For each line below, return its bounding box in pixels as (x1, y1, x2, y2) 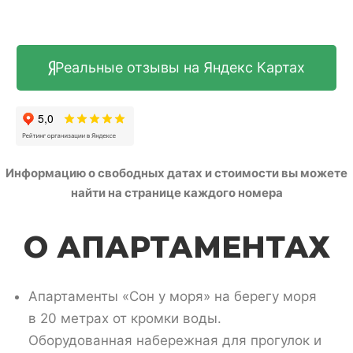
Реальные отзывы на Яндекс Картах (55, 59, 305, 76)
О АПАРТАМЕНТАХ (23, 229, 330, 266)
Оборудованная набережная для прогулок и (28, 332, 321, 348)
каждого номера (183, 185, 283, 201)
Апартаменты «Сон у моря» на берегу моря (28, 288, 317, 304)
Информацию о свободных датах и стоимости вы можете (6, 165, 347, 181)
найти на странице (70, 185, 184, 201)
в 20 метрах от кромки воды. (28, 310, 221, 326)
